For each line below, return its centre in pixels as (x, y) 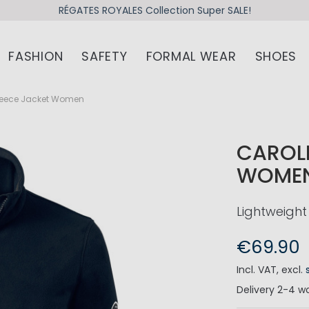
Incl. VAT (257, 270)
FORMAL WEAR (191, 56)
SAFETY (104, 56)
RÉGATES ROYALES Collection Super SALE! (154, 10)
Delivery (256, 290)
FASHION (36, 56)
